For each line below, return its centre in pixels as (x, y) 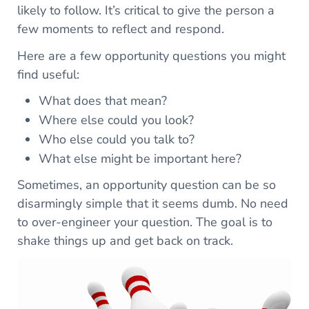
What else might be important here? (140, 158)
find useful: (48, 74)
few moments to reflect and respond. (120, 29)
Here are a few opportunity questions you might (151, 56)
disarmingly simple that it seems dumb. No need (152, 203)
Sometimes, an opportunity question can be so (146, 185)
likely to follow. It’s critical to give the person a (146, 10)
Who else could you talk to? (117, 139)
